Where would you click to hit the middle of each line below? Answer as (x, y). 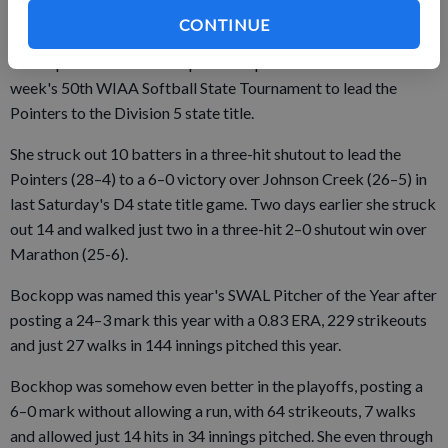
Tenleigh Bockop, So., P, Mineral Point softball (166, 37)
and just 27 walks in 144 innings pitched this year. (175, 344)
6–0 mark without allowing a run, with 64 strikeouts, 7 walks (213, 410)
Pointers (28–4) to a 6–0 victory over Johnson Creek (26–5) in (218, 178)
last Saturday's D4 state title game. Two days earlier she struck (223, 203)
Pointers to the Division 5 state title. (132, 112)
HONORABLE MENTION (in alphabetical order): (181, 12)
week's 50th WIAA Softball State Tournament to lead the (203, 87)
